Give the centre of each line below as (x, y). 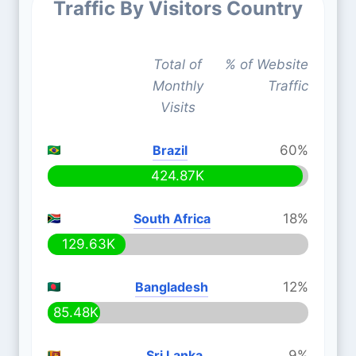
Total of (178, 64)
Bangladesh (172, 287)
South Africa (172, 219)
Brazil (170, 150)
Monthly (178, 86)
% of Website (266, 64)
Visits (178, 107)
